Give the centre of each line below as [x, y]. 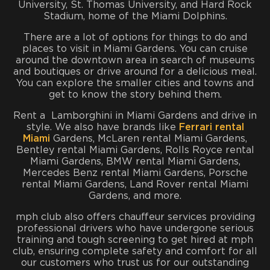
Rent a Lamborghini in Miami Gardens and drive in [135, 115]
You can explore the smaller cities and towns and [135, 83]
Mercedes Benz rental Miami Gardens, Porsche [135, 173]
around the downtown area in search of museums [135, 60]
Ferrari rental [211, 127]
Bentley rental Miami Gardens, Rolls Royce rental [135, 150]
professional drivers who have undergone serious [135, 228]
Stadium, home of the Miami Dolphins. [135, 16]
